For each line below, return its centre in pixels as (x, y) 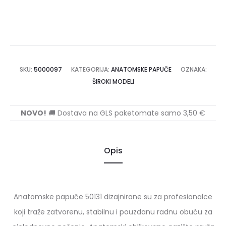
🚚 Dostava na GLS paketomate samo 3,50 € (126, 113)
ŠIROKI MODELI (113, 81)
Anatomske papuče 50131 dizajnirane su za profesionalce (113, 196)
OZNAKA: (193, 69)
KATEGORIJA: (91, 69)
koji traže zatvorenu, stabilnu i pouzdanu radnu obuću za (113, 212)
